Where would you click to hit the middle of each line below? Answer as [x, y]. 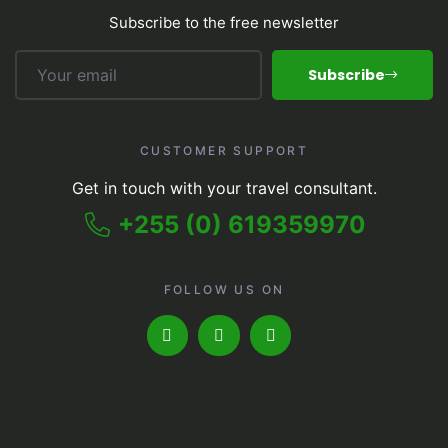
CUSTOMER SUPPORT [224, 150]
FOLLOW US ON [224, 289]
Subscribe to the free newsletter [224, 22]
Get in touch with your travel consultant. [224, 187]
